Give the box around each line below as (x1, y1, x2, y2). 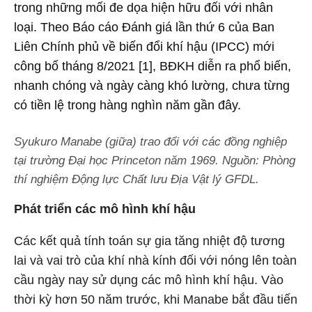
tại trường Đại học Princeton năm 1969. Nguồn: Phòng (14, 154, 295, 167)
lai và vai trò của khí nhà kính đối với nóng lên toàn (14, 253, 297, 267)
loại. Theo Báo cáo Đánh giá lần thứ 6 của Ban (14, 20, 274, 34)
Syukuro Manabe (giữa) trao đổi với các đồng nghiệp (14, 135, 287, 148)
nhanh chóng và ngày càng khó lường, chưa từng (14, 79, 290, 93)
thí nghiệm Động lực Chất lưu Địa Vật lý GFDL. (14, 173, 259, 186)
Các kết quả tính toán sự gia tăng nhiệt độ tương (14, 234, 285, 248)
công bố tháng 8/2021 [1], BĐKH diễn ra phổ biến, (14, 59, 291, 73)
